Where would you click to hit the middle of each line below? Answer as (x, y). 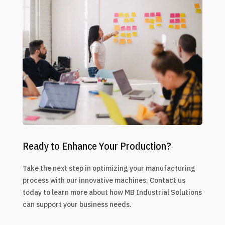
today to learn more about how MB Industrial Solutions (112, 193)
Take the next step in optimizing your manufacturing (109, 168)
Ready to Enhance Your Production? (97, 146)
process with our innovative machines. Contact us (104, 181)
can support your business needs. (77, 205)
